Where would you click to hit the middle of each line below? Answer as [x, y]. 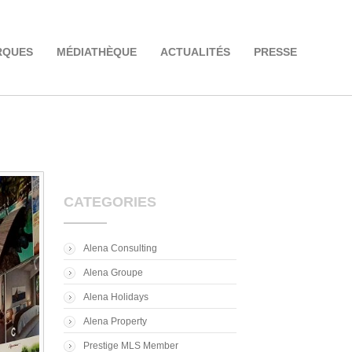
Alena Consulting [120, 248]
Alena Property [115, 321]
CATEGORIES [110, 202]
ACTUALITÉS [196, 52]
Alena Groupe [113, 273]
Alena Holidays [116, 297]
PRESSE [276, 52]
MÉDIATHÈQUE [97, 52]
